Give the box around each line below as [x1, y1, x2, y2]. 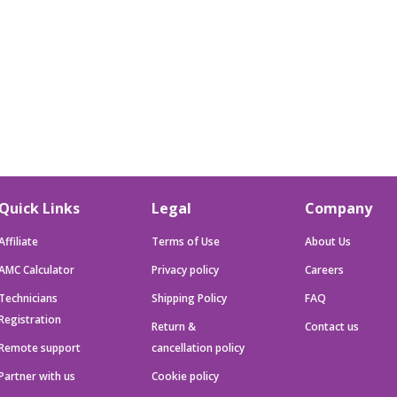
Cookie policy [151, 369, 219, 384]
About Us [304, 234, 351, 249]
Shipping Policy [151, 291, 227, 306]
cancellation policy [151, 340, 245, 355]
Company [304, 198, 372, 218]
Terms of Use [151, 234, 220, 249]
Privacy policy [151, 262, 219, 277]
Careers [304, 262, 344, 277]
